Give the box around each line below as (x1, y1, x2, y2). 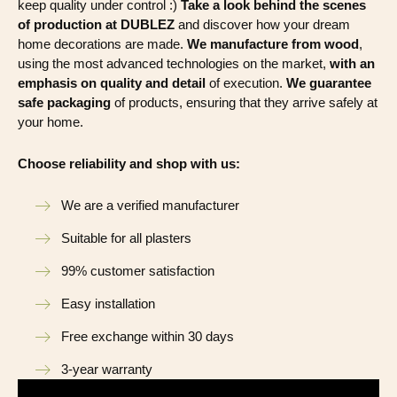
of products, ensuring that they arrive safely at (111, 95, 378, 111)
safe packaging (18, 95, 111, 111)
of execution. (206, 75, 286, 91)
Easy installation (61, 296, 155, 312)
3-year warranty (61, 362, 152, 378)
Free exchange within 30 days (61, 329, 234, 345)
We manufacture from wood (187, 36, 359, 52)
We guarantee (286, 75, 371, 91)
